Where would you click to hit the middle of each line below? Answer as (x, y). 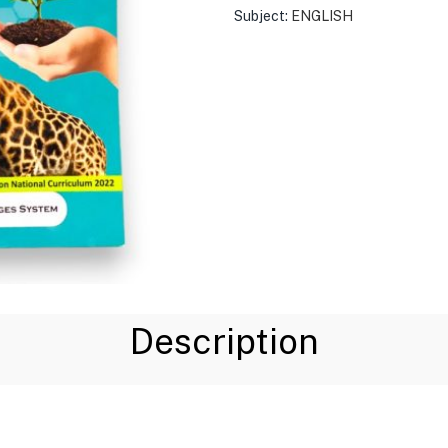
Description (224, 341)
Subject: (261, 16)
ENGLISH (322, 16)
